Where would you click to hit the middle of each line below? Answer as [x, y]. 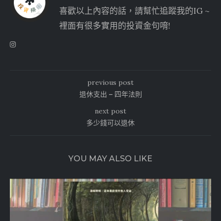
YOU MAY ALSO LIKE [110, 158]
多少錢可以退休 [110, 123]
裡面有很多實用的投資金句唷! [115, 25]
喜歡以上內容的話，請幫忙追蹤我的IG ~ [134, 11]
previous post [110, 82]
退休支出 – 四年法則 [110, 94]
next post [110, 111]
